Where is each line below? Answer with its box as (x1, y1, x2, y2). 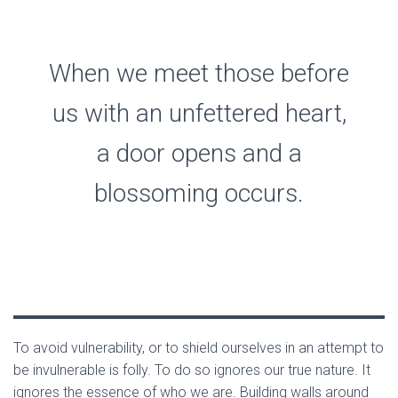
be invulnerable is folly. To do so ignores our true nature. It (13, 362, 370, 378)
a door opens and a (96, 139, 302, 168)
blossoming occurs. (94, 179, 304, 208)
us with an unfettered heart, (52, 99, 346, 128)
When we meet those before (49, 59, 349, 88)
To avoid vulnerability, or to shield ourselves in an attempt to (13, 339, 384, 356)
